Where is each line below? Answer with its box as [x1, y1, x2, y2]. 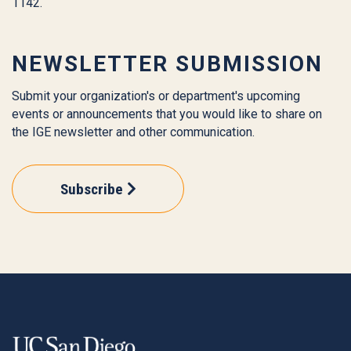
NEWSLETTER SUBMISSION [12, 50, 330, 77]
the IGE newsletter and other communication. [12, 124, 258, 139]
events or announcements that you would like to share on [12, 106, 322, 121]
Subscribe [60, 179, 123, 198]
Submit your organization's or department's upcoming [12, 88, 300, 103]
